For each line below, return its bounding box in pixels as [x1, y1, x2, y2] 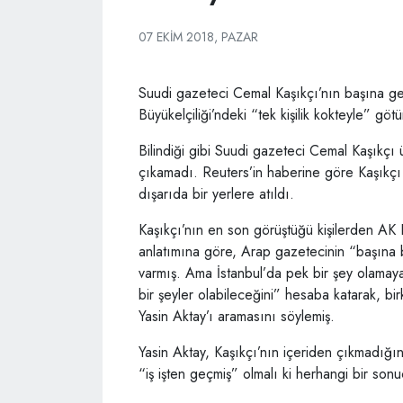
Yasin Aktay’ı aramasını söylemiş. [139, 306, 335, 327]
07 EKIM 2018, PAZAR [139, 28, 258, 46]
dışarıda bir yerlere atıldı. [139, 184, 294, 204]
